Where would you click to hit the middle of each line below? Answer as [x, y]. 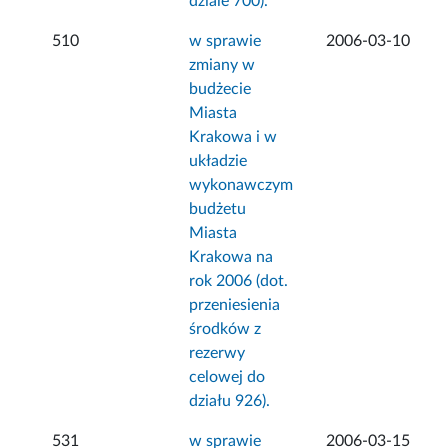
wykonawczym [241, 185]
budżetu [218, 209]
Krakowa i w [233, 137]
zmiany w [222, 65]
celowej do [227, 377]
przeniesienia [235, 305]
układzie [218, 161]
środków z [225, 329]
